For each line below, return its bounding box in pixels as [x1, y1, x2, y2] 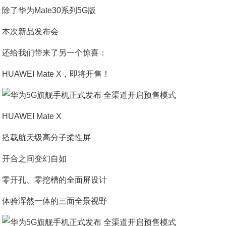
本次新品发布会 [2, 27, 59, 36]
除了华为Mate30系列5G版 [2, 6, 96, 15]
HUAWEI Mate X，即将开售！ [2, 70, 110, 78]
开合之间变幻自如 [2, 154, 67, 163]
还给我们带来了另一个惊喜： [2, 48, 107, 57]
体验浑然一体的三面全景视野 [2, 197, 107, 205]
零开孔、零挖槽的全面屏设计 [2, 176, 107, 184]
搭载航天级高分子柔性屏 [2, 133, 91, 142]
